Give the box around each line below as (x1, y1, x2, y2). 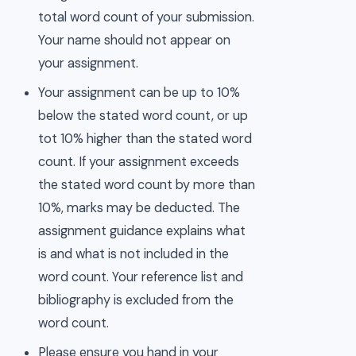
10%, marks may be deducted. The (38, 199, 241, 216)
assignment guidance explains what (38, 222, 246, 239)
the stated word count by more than (38, 176, 256, 193)
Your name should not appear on (38, 31, 231, 48)
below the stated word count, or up (38, 106, 249, 124)
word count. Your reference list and (38, 268, 244, 285)
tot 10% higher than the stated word (38, 130, 253, 147)
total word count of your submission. (38, 8, 255, 25)
